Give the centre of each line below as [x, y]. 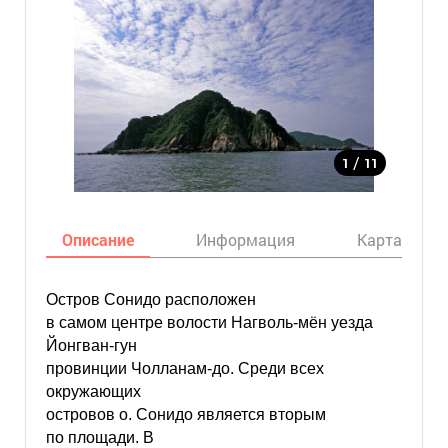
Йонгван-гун [91, 345]
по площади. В [99, 437]
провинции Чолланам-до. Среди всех [184, 368]
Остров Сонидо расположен [150, 299]
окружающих [93, 391]
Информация [245, 239]
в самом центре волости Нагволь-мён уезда [209, 322]
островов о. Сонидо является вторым [185, 414]
